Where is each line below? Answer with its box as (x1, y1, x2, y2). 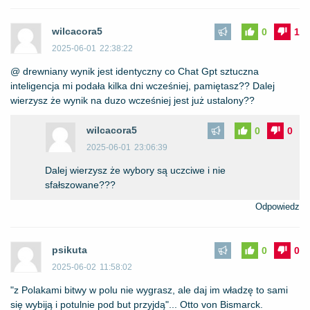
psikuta (52, 244, 87, 256)
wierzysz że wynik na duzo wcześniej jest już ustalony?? (10, 95, 255, 107)
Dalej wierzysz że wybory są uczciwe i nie (45, 165, 226, 176)
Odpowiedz (255, 201, 300, 212)
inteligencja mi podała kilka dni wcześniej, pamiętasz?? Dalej (10, 80, 275, 92)
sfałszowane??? (45, 179, 116, 191)
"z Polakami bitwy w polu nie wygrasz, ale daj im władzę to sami (10, 284, 288, 296)
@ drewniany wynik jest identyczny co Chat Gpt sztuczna (10, 66, 259, 77)
